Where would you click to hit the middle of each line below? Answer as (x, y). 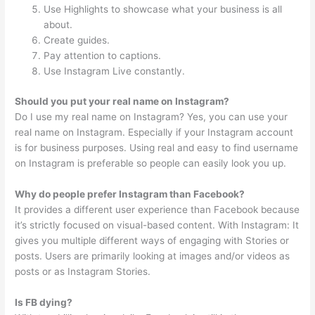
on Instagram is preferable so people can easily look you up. (151, 163)
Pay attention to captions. (103, 56)
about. (58, 25)
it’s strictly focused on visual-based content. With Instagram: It (157, 225)
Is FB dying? (44, 302)
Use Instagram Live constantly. (115, 71)
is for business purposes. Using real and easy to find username (157, 147)
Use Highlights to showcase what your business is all (163, 9)
